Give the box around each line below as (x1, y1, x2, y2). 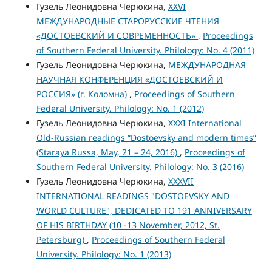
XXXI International (168, 117, 242, 129)
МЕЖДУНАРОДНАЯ (168, 59, 246, 71)
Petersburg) (36, 234, 87, 246)
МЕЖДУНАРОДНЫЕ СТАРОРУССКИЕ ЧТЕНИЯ (36, 15, 219, 27)
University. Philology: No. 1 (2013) (36, 248, 171, 260)
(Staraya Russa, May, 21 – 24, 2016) (36, 146, 180, 158)
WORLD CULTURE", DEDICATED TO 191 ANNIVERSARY (36, 205, 252, 217)
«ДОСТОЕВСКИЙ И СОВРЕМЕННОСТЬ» (36, 30, 198, 42)
